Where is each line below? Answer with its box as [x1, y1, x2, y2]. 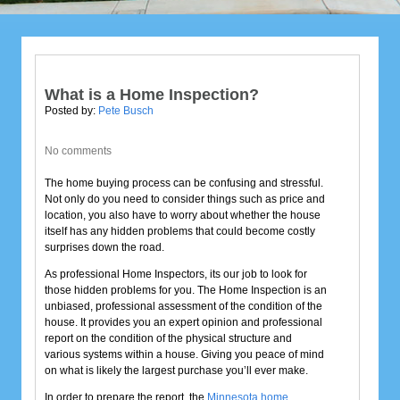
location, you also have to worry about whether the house [45, 209, 321, 222]
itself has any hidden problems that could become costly [45, 225, 315, 238]
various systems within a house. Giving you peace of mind [45, 348, 324, 362]
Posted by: [45, 104, 98, 118]
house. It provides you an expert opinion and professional [45, 316, 322, 329]
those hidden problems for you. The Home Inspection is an [45, 284, 327, 297]
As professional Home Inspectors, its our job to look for [45, 268, 307, 281]
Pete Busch [98, 104, 154, 118]
